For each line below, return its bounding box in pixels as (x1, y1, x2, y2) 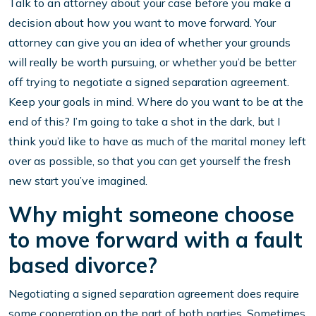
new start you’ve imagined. (8, 174, 147, 188)
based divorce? (8, 252, 157, 279)
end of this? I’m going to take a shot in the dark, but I (8, 114, 280, 129)
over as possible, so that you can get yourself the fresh (8, 154, 291, 169)
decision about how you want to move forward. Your (8, 16, 276, 30)
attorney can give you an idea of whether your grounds (8, 35, 291, 50)
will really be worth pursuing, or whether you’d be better (8, 55, 296, 70)
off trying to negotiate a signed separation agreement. (8, 75, 289, 90)
